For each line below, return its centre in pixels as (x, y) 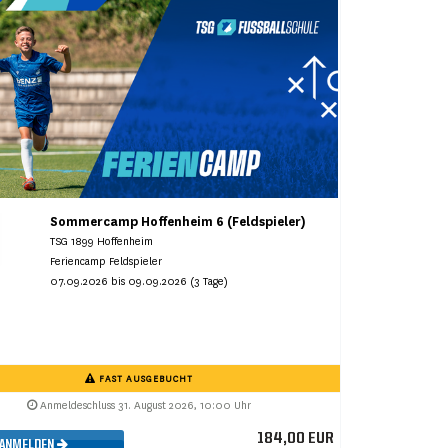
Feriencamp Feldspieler (106, 262)
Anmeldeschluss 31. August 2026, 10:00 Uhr (143, 406)
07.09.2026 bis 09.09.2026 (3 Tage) (139, 282)
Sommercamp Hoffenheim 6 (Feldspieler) (178, 222)
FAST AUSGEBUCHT (144, 379)
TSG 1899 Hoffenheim (102, 242)
